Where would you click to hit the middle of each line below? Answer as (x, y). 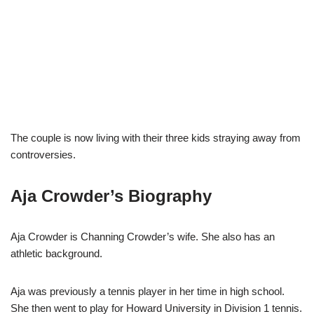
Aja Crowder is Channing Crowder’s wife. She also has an (143, 236)
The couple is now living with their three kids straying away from (156, 137)
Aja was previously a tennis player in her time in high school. (148, 291)
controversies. (43, 154)
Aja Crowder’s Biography (111, 196)
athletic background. (56, 253)
